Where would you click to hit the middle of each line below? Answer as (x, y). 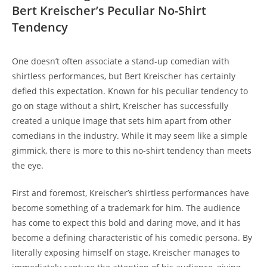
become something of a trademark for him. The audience (126, 207)
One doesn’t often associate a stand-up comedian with (121, 61)
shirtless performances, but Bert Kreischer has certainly (124, 76)
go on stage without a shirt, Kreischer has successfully (120, 105)
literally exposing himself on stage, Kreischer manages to (126, 252)
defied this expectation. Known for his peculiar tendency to (130, 91)
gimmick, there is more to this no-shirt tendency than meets (132, 150)
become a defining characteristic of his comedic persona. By (132, 237)
